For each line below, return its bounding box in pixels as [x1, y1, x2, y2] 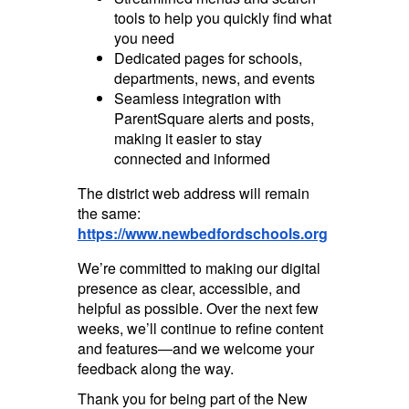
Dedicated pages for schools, [113, 47, 302, 68]
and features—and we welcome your [77, 337, 314, 359]
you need [113, 26, 174, 48]
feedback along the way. [77, 357, 234, 379]
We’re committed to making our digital [77, 257, 320, 278]
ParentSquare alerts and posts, [113, 107, 314, 129]
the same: [77, 202, 141, 224]
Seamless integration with [113, 87, 281, 109]
